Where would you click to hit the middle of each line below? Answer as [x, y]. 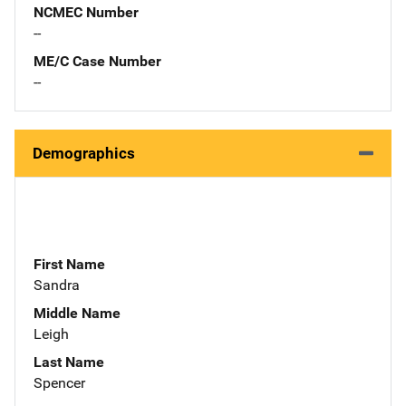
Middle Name [77, 313]
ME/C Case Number [97, 61]
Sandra [57, 285]
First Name [69, 264]
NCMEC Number [86, 12]
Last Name [69, 362]
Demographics [84, 153]
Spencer [59, 382]
